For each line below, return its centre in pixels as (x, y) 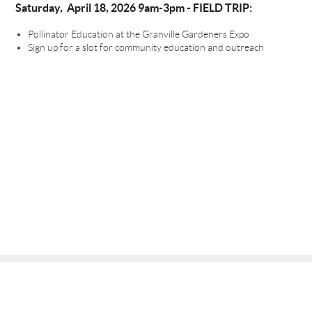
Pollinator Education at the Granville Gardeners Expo (138, 34)
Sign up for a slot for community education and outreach (146, 48)
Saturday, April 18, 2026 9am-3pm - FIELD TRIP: (133, 8)
